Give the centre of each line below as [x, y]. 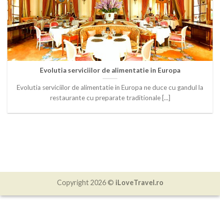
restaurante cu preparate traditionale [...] [110, 97]
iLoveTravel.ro [139, 182]
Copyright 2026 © [86, 182]
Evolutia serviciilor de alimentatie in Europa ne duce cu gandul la [110, 87]
